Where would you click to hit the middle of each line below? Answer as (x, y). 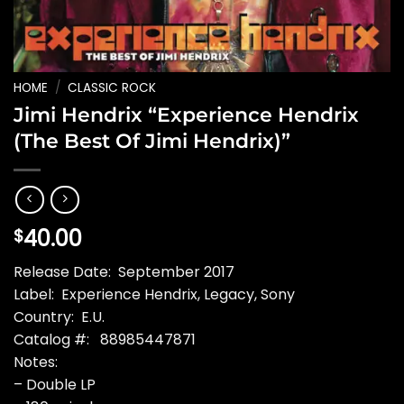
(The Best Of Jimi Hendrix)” (152, 140)
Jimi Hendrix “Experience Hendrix (186, 114)
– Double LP (55, 385)
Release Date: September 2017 (124, 272)
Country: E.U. (59, 317)
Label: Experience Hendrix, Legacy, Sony (154, 295)
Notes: (36, 363)
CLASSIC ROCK (112, 88)
